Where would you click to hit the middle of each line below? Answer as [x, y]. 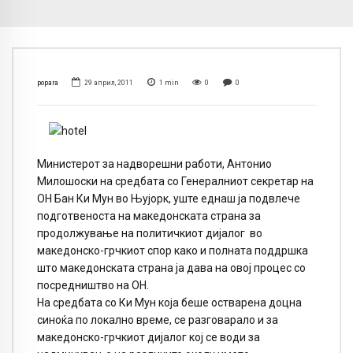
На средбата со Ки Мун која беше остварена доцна [169, 303]
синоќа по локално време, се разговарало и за [158, 320]
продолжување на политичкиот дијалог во [150, 234]
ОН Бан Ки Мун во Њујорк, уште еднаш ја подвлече [169, 199]
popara [48, 83]
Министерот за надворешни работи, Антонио [154, 164]
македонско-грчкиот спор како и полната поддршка [173, 251]
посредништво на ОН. [93, 286]
